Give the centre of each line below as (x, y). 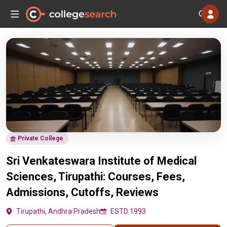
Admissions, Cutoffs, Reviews (82, 192)
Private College (41, 138)
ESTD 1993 (128, 211)
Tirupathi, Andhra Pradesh (58, 211)
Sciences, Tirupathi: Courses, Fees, (96, 177)
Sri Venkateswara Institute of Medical (101, 161)
